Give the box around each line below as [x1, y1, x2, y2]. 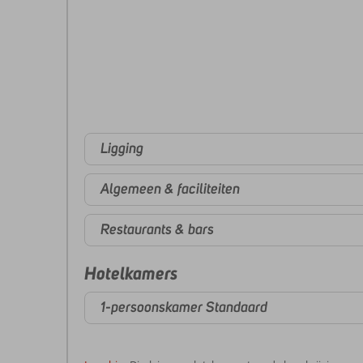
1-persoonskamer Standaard [100, 298, 267, 317]
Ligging [100, 139, 143, 158]
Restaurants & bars [100, 220, 214, 239]
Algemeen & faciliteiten [100, 180, 240, 199]
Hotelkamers [84, 261, 177, 284]
